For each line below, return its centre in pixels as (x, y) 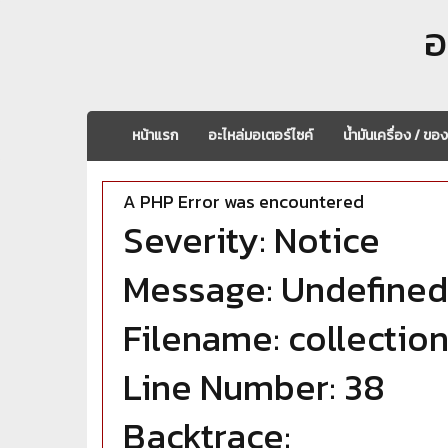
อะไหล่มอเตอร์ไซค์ (260, 135)
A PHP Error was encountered (243, 201)
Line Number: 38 (254, 387)
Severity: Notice (251, 240)
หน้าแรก (155, 135)
